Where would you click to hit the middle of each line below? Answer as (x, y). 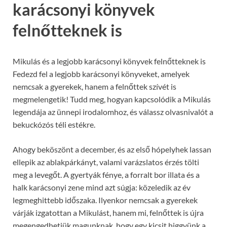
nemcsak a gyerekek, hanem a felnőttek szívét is (94, 87)
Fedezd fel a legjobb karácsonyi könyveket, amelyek (101, 74)
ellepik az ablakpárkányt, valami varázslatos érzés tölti (106, 162)
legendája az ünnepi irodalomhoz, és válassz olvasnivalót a (113, 112)
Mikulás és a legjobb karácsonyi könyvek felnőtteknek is (109, 61)
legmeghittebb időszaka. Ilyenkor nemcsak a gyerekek (105, 200)
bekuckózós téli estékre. (54, 125)
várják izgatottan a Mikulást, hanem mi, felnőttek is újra (108, 213)
